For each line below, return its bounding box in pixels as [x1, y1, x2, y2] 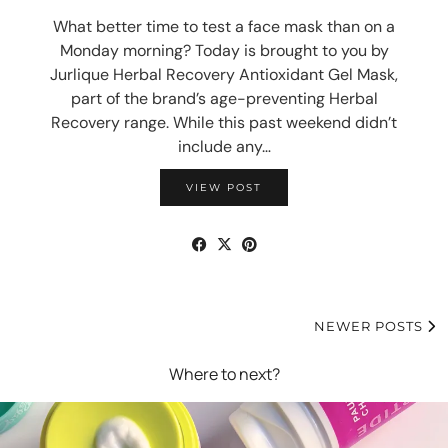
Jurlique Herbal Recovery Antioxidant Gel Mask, [50, 64, 398, 85]
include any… [177, 136, 271, 157]
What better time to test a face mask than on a [53, 16, 395, 37]
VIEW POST [186, 181, 262, 194]
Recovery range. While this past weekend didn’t [51, 112, 397, 133]
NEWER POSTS [314, 318, 427, 334]
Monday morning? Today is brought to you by [59, 40, 389, 61]
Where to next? [168, 363, 280, 385]
